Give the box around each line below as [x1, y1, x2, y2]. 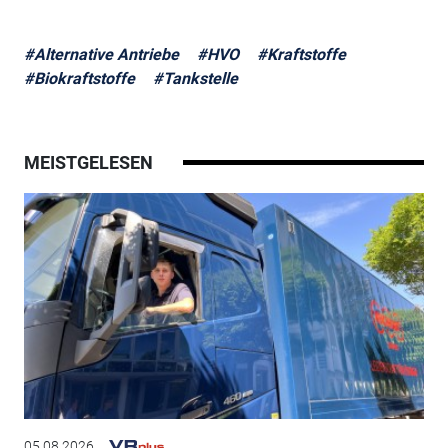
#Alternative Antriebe [23, 45, 179, 65]
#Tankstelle [152, 69, 238, 89]
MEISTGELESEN [23, 152, 153, 174]
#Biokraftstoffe [23, 69, 135, 89]
